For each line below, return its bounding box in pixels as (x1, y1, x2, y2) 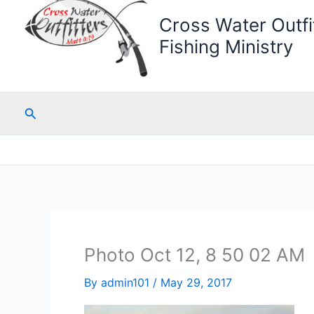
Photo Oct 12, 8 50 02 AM (84, 244, 305, 266)
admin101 (101, 275, 153, 290)
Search (24, 104, 65, 119)
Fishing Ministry (158, 36, 293, 58)
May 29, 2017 (161, 275, 232, 290)
